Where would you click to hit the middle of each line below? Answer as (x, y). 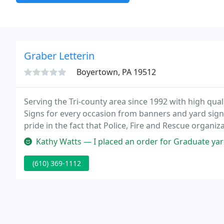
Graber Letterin (59, 56)
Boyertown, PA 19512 (116, 72)
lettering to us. (52, 137)
